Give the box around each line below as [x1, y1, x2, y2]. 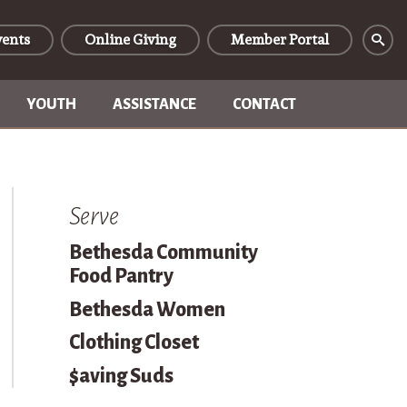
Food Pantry [68, 265, 174, 288]
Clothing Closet [68, 332, 199, 354]
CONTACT [233, 95, 296, 113]
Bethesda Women [68, 298, 225, 321]
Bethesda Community [68, 242, 258, 264]
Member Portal [231, 27, 329, 51]
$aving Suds [68, 364, 174, 387]
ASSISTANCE [113, 95, 196, 113]
